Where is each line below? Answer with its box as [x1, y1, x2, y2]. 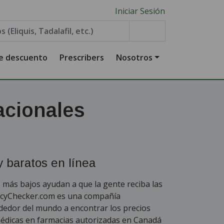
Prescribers [59, 52, 104, 63]
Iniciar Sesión [115, 5, 165, 16]
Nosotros [116, 52, 153, 63]
